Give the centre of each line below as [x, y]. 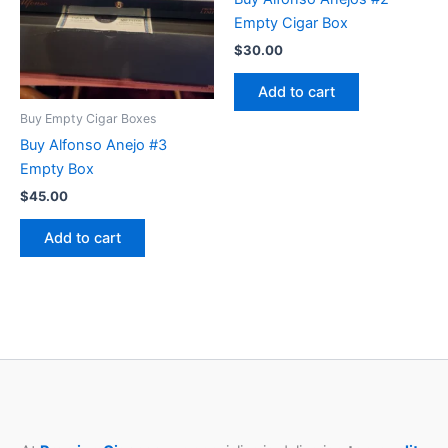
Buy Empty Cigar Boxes [88, 118]
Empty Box [57, 168]
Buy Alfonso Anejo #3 [93, 144]
